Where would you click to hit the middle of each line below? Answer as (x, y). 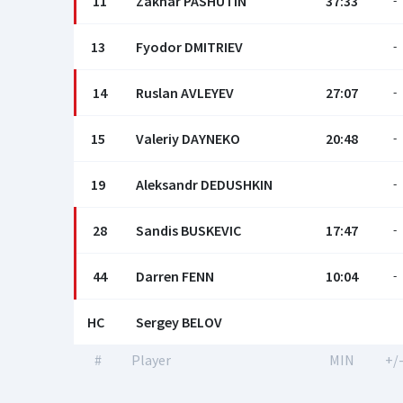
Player (151, 360)
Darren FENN (175, 276)
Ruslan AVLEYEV (185, 93)
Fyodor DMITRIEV (189, 47)
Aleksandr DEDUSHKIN (204, 184)
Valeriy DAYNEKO (188, 139)
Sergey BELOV (179, 322)
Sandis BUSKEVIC (188, 230)
